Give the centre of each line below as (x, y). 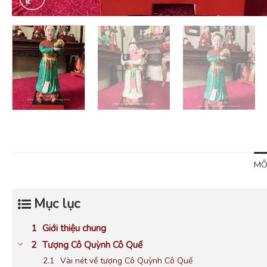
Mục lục (57, 204)
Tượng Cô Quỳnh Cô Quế (92, 244)
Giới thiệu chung (74, 228)
